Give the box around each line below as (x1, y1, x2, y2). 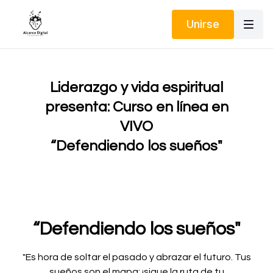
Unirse (186, 17, 219, 30)
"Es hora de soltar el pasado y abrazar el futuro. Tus (22, 252, 251, 262)
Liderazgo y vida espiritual (50, 80, 223, 95)
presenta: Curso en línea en (44, 99, 229, 115)
